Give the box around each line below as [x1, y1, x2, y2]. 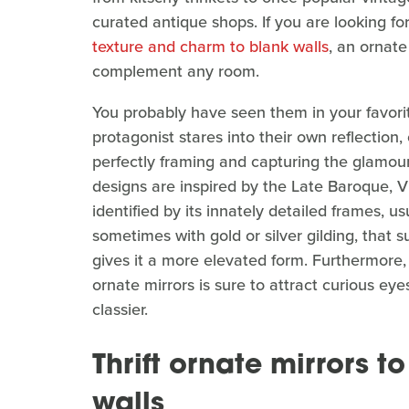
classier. [92, 298, 148, 322]
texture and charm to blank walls [92, 35, 329, 59]
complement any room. [92, 59, 259, 84]
